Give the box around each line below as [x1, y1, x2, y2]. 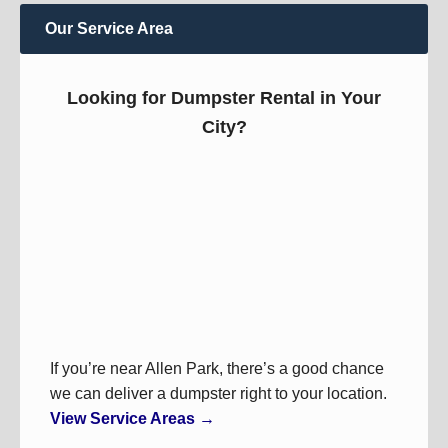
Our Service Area [45, 20, 173, 37]
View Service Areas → [50, 410, 215, 427]
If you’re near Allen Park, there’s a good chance [50, 360, 384, 377]
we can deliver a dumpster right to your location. [50, 385, 387, 402]
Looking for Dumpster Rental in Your [67, 88, 381, 108]
